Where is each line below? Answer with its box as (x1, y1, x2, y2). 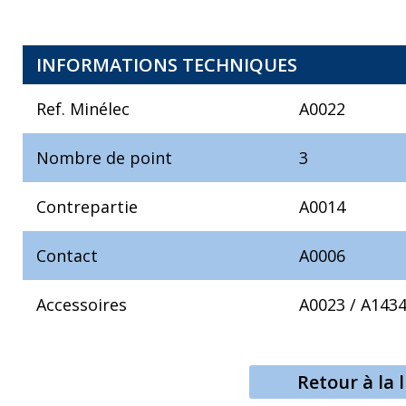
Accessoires (36, 294, 128, 316)
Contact (36, 245, 99, 267)
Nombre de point (36, 147, 173, 169)
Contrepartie (36, 196, 139, 218)
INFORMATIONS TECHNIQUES (36, 53, 298, 78)
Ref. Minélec (36, 98, 130, 121)
